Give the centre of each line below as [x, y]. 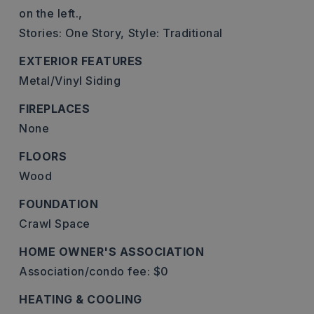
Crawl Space [55, 224]
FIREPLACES [54, 109]
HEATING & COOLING [81, 299]
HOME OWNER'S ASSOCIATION [111, 252]
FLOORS [43, 156]
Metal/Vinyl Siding [70, 81]
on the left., [51, 13]
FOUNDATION [59, 204]
